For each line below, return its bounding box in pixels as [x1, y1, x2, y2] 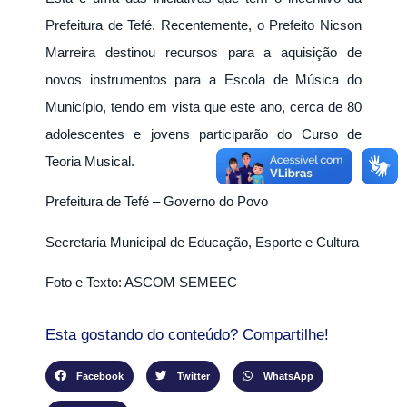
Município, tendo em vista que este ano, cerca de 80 [45, 98, 362, 114]
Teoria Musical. [45, 153, 134, 169]
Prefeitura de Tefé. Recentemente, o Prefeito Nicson [45, 16, 362, 33]
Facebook [75, 371, 124, 382]
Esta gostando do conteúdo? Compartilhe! [45, 326, 329, 344]
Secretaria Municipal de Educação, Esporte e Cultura [45, 233, 359, 250]
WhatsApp [263, 371, 313, 382]
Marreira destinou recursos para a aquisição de [45, 44, 362, 60]
